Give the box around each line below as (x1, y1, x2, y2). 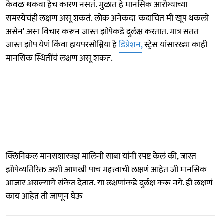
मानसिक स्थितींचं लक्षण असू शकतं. (6, 50, 113, 66)
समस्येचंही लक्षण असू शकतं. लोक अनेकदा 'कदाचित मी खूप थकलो (6, 10, 209, 26)
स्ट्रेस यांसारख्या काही (142, 37, 207, 52)
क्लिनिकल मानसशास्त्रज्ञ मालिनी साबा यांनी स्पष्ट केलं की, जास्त (6, 148, 196, 164)
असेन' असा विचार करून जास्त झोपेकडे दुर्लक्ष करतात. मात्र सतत (6, 24, 199, 39)
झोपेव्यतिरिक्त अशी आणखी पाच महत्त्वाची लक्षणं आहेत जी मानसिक (6, 162, 207, 177)
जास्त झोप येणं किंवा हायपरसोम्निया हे (6, 37, 119, 52)
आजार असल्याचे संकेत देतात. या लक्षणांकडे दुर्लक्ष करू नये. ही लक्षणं (6, 175, 212, 190)
